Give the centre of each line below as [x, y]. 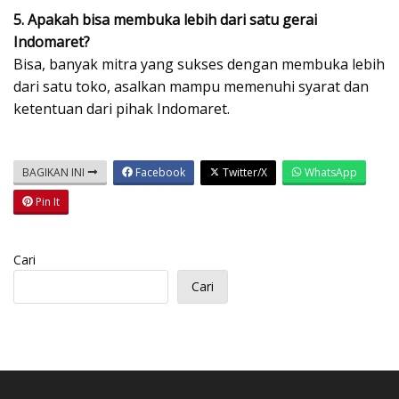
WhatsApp [330, 172]
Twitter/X [244, 172]
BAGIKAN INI [55, 172]
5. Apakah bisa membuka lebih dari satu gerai [165, 19]
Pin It [46, 201]
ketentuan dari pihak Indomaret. [122, 108]
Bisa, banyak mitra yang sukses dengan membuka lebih [199, 64]
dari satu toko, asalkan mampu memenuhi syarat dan [191, 86]
